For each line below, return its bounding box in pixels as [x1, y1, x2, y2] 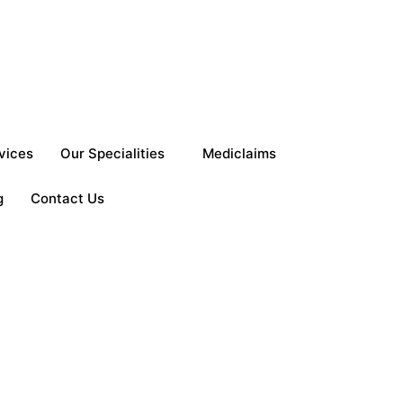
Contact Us [31, 190, 104, 207]
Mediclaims [201, 145, 276, 162]
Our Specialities [59, 145, 165, 162]
